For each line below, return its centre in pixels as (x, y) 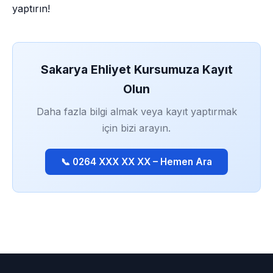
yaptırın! (31, 9)
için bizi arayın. (136, 128)
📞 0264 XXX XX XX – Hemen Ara (136, 162)
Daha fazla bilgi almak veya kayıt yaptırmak (136, 112)
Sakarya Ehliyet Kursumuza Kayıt (136, 69)
